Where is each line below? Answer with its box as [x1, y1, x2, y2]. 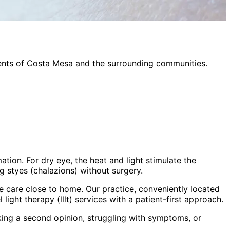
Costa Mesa [27, 57, 73, 68]
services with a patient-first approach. [72, 194, 223, 204]
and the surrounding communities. [73, 57, 207, 68]
